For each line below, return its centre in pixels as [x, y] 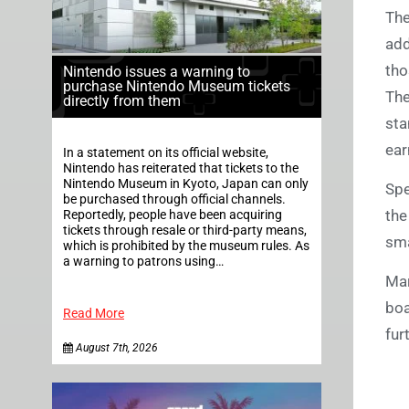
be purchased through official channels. [174, 199]
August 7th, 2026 [115, 347]
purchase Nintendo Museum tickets [177, 86]
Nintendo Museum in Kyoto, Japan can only [186, 184]
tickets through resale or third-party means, [185, 230]
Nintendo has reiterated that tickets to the [181, 168]
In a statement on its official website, [166, 152]
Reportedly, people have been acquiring [173, 215]
